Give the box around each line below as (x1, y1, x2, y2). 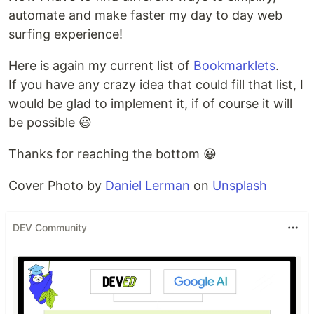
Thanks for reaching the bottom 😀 (8, 146, 217, 161)
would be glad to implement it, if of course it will (8, 95, 292, 111)
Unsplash (212, 177, 267, 193)
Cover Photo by (8, 177, 105, 193)
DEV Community (13, 221, 87, 234)
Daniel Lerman (105, 177, 190, 193)
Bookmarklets (193, 57, 275, 73)
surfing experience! (8, 26, 123, 41)
